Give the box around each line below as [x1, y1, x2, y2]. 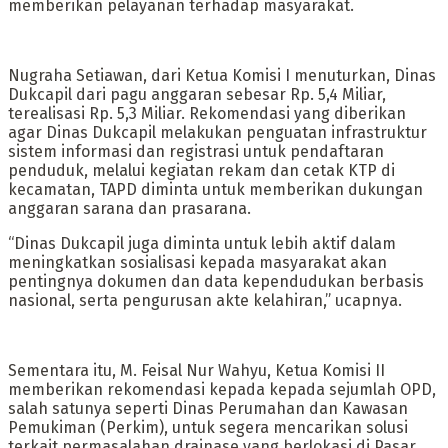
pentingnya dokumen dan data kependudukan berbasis [8, 272, 424, 292]
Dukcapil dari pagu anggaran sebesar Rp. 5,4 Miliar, [8, 85, 386, 105]
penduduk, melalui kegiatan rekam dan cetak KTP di [8, 161, 395, 181]
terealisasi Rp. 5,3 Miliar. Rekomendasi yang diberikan [8, 104, 406, 124]
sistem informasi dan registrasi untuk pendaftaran [8, 142, 384, 162]
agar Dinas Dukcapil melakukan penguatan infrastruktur [8, 123, 427, 143]
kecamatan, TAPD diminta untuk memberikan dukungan [8, 180, 423, 200]
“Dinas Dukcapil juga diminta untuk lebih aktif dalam [8, 234, 396, 254]
